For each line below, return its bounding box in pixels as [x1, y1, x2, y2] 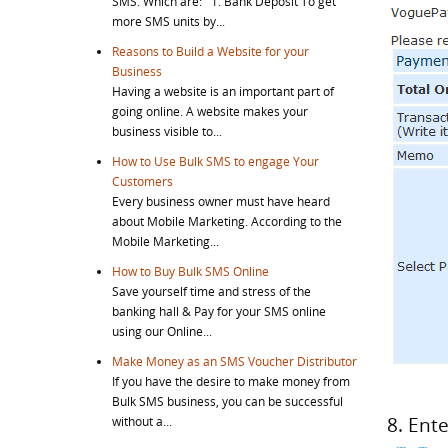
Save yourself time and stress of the [112, 283, 311, 299]
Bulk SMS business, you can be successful [112, 393, 343, 409]
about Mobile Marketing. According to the [112, 213, 342, 229]
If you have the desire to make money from [112, 373, 350, 389]
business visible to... [112, 123, 222, 139]
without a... [112, 413, 172, 429]
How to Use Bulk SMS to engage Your [112, 153, 319, 169]
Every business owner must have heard [112, 193, 330, 209]
